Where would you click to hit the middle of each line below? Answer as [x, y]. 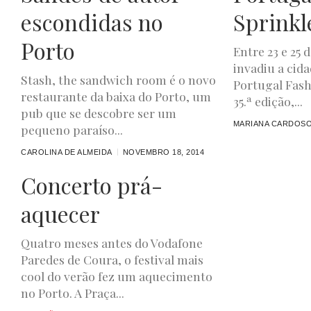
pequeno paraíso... [72, 129]
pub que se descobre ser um [99, 112]
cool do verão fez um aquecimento [117, 276]
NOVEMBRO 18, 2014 [163, 152]
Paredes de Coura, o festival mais [112, 259]
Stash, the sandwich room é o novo [118, 79]
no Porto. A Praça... [73, 293]
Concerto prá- [92, 185]
